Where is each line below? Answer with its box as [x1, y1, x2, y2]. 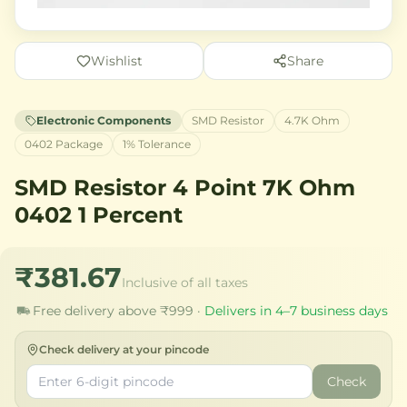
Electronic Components [36, 113, 171, 127]
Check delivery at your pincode [39, 342, 209, 356]
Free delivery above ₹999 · [33, 302, 204, 319]
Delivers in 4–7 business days [204, 302, 388, 319]
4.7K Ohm [284, 113, 340, 127]
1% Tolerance [123, 136, 191, 151]
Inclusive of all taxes [122, 273, 248, 291]
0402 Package [25, 136, 103, 151]
